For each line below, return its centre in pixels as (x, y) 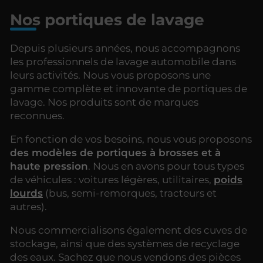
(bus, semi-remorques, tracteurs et (130, 193)
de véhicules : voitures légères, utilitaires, (112, 179)
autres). (28, 206)
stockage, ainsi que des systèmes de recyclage (125, 243)
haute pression (49, 166)
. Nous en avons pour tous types (166, 166)
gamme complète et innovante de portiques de (129, 88)
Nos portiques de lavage (107, 19)
